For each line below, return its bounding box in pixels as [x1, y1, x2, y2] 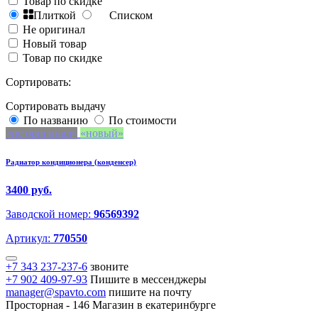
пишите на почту [109, 286, 192, 299]
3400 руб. [6, 184, 52, 197]
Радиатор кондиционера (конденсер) [6, 158, 136, 167]
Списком [109, 9, 153, 22]
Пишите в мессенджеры [90, 273, 207, 286]
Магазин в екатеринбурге [92, 299, 216, 312]
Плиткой [33, 9, 76, 22]
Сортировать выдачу [6, 100, 106, 113]
